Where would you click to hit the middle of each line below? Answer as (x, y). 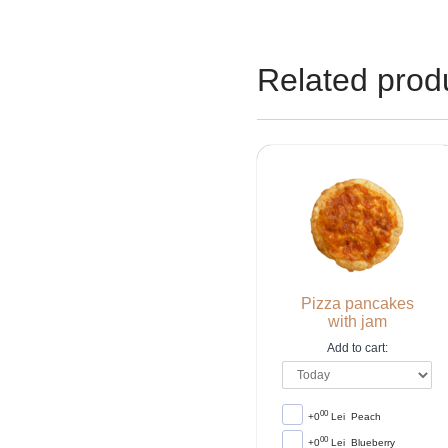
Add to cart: (357, 348)
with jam (357, 322)
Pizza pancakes (357, 304)
